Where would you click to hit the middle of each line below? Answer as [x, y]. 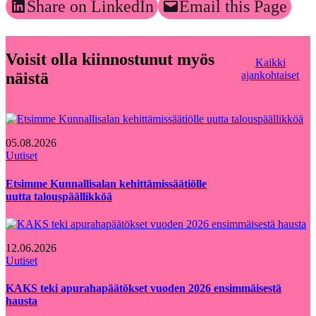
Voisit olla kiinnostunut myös [110, 59]
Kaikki [270, 62]
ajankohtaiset [271, 75]
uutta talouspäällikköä [59, 196]
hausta [22, 301]
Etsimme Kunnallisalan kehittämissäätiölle [106, 183]
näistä [27, 78]
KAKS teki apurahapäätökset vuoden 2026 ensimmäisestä [144, 288]
